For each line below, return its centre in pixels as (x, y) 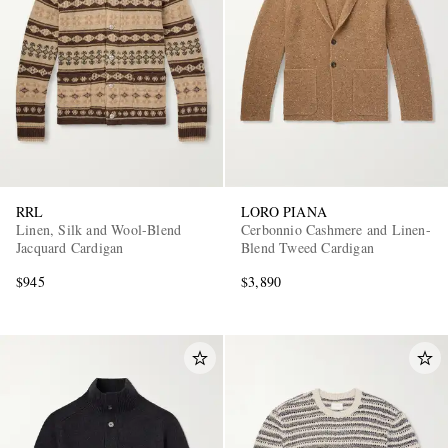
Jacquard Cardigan (70, 248)
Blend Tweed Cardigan (307, 248)
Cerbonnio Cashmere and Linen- (336, 230)
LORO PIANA (284, 212)
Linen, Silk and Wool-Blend (99, 230)
